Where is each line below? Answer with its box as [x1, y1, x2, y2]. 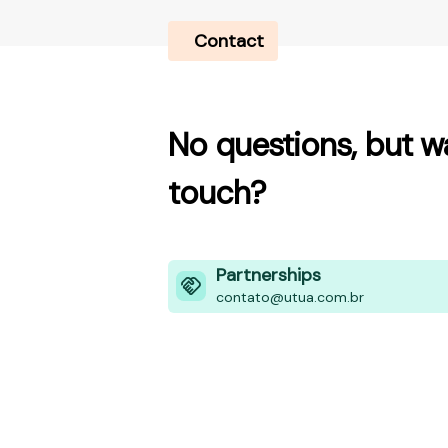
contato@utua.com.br [216, 287, 364, 306]
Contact [194, 29, 264, 54]
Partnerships [216, 262, 321, 287]
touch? [168, 172, 266, 215]
